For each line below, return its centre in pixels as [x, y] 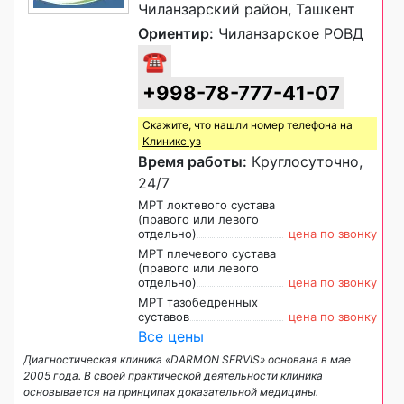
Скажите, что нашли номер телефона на [248, 124]
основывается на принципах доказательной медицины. [171, 391]
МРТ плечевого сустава [207, 253]
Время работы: [193, 161]
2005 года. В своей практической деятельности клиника [173, 375]
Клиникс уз [172, 141]
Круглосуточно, [305, 161]
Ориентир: [176, 33]
